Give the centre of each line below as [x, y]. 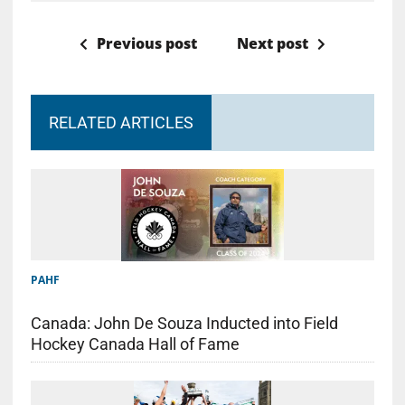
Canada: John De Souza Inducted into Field [184, 323]
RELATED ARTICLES [121, 123]
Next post [272, 44]
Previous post [146, 44]
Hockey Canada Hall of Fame [135, 344]
